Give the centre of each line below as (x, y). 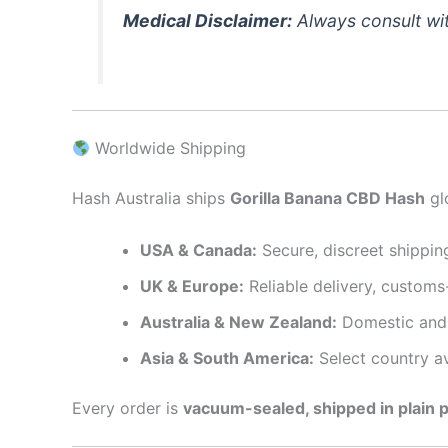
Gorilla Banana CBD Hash (327, 197)
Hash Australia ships (151, 197)
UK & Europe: (192, 285)
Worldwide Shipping (168, 147)
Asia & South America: (227, 357)
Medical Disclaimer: (208, 21)
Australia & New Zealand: (238, 321)
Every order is (127, 407)
